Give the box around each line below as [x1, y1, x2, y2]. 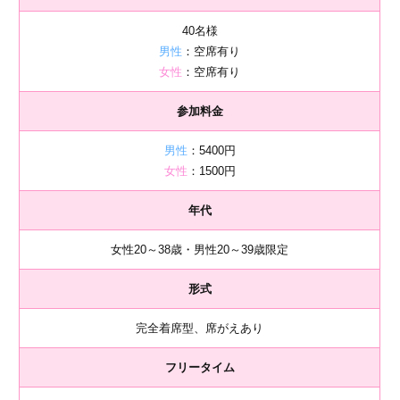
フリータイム [164, 361, 235, 374]
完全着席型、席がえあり [136, 321, 264, 335]
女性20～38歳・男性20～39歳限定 [111, 243, 289, 256]
